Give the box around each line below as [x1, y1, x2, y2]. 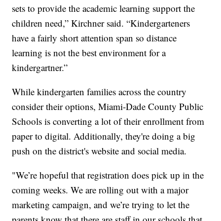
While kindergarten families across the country [12, 85, 187, 98]
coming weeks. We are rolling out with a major [12, 184, 189, 196]
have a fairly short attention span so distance [12, 32, 177, 44]
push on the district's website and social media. [12, 145, 187, 157]
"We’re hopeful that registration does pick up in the [12, 169, 204, 182]
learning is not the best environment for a [12, 46, 166, 59]
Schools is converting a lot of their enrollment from [12, 115, 205, 128]
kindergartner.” [12, 61, 68, 74]
